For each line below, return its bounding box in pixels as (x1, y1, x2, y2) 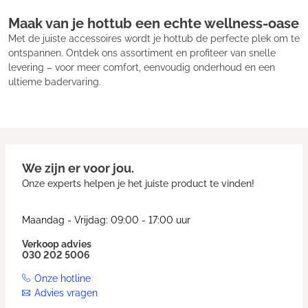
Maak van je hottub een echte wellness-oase (8, 15, 299, 32)
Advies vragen (34, 287, 98, 299)
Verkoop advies (22, 239, 91, 250)
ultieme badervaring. (8, 76, 101, 88)
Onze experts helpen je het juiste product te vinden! (22, 178, 254, 190)
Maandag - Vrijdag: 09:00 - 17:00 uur (22, 214, 190, 226)
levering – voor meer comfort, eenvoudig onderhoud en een (8, 62, 275, 74)
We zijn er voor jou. (22, 161, 134, 176)
